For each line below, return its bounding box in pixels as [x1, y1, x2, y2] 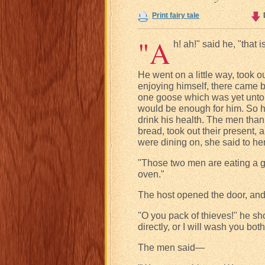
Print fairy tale [152, 11, 199, 20]
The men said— [138, 243, 205, 253]
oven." [138, 169, 164, 179]
